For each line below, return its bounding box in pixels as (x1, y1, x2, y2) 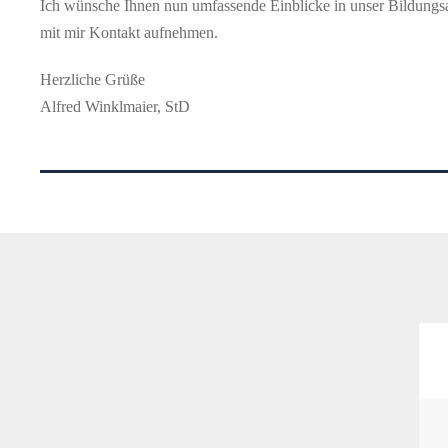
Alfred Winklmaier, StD (40, 98, 190, 115)
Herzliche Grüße (40, 71, 145, 88)
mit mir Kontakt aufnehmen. (40, 24, 218, 41)
